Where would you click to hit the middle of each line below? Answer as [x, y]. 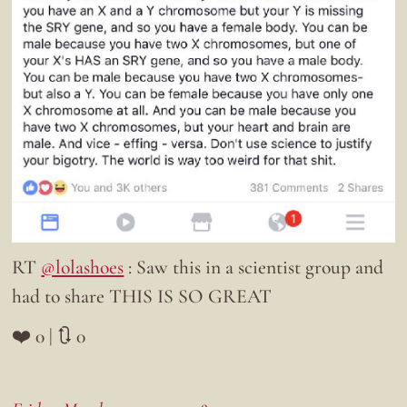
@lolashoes [83, 268]
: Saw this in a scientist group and [254, 268]
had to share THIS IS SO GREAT [142, 297]
